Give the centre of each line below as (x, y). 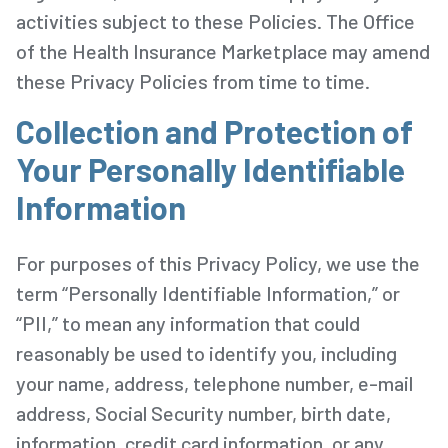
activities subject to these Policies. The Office (215, 20)
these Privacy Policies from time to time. (193, 80)
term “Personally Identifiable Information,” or (208, 292)
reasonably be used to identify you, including (206, 352)
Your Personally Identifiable (210, 168)
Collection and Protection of (214, 130)
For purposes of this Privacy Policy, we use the (218, 262)
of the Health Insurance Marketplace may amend (223, 50)
